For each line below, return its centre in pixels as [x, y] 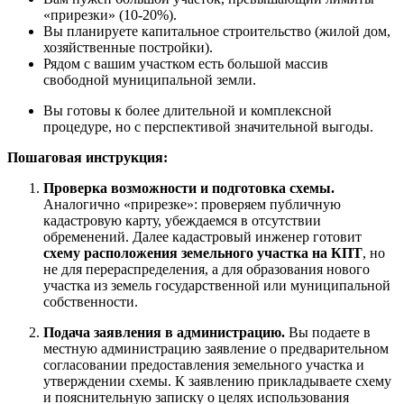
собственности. [91, 301]
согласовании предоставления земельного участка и [204, 364]
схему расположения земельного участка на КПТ [203, 252]
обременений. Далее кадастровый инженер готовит [202, 236]
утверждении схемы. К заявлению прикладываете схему [217, 381]
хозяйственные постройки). [128, 47]
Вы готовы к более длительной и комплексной [188, 110]
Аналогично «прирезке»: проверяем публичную [192, 204]
